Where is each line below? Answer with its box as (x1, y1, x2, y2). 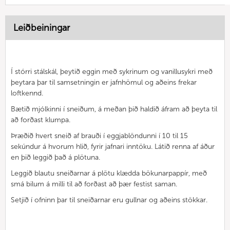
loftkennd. (11, 88, 43, 98)
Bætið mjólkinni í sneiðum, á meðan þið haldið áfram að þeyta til (11, 104, 217, 113)
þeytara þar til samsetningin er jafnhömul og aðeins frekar (11, 78, 197, 87)
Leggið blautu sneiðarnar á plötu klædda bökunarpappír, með (11, 168, 207, 178)
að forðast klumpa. (11, 115, 72, 124)
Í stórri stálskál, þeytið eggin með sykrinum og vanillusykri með (11, 67, 213, 76)
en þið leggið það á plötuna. (11, 152, 100, 162)
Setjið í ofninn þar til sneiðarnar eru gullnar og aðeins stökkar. (11, 195, 207, 204)
